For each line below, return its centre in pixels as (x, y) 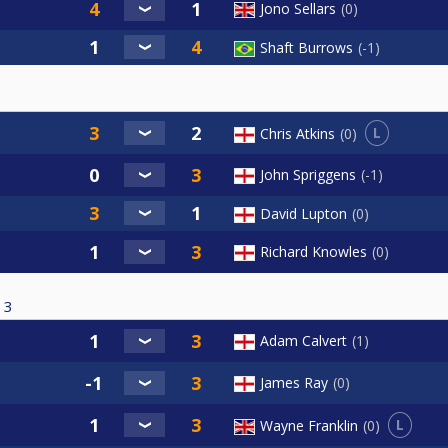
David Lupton (303, 214)
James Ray (294, 383)
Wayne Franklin (309, 425)
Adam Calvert (303, 341)
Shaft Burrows (306, 48)
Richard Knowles (313, 252)
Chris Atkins (297, 133)
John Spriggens (308, 175)
